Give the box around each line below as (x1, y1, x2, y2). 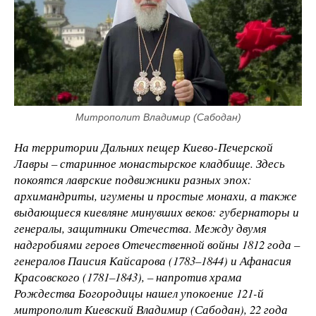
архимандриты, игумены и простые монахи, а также (14, 187, 297, 204)
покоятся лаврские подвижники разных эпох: (14, 171, 252, 188)
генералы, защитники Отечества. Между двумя (14, 219, 267, 236)
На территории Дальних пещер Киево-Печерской (14, 138, 273, 155)
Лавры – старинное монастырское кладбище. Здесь (14, 154, 285, 171)
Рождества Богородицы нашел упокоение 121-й (14, 284, 264, 301)
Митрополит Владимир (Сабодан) (75, 111, 241, 123)
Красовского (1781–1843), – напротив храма (14, 268, 242, 285)
